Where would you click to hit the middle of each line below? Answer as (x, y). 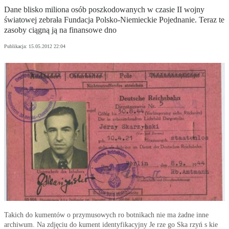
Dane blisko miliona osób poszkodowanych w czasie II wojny (104, 10)
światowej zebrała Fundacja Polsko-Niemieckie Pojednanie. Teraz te (114, 20)
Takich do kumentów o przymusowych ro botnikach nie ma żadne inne (106, 215)
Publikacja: (16, 47)
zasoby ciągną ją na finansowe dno (60, 30)
